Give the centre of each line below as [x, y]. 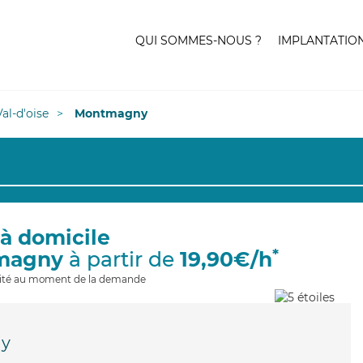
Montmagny [111, 113]
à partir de [122, 259]
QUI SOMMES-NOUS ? [199, 41]
